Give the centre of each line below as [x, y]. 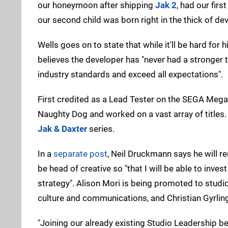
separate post [80, 153]
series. [101, 129]
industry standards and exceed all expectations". [130, 74]
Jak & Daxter [62, 129]
